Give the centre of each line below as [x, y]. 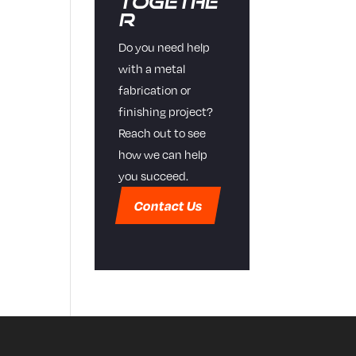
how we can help [163, 154]
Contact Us [168, 205]
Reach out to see [163, 133]
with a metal [152, 68]
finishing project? [166, 111]
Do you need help [164, 47]
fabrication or [155, 90]
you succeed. [154, 176]
